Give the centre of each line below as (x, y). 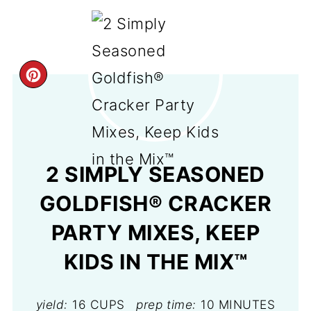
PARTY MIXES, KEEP (155, 233)
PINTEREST (95, 108)
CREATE (77, 80)
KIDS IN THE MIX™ (155, 262)
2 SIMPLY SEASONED (155, 174)
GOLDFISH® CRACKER (155, 203)
